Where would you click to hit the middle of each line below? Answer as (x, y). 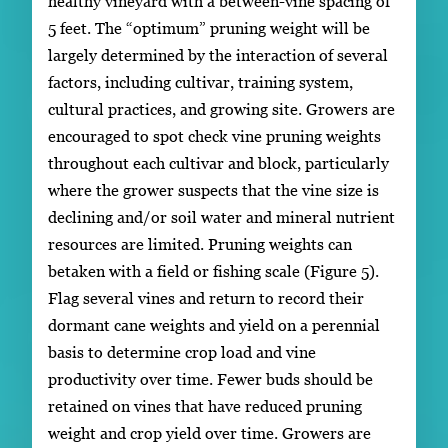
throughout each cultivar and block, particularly (218, 162)
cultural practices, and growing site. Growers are (221, 108)
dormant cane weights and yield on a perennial (214, 324)
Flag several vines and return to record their (206, 297)
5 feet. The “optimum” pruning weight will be (209, 27)
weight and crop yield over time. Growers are (209, 432)
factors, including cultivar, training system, (200, 81)
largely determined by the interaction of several (218, 54)
